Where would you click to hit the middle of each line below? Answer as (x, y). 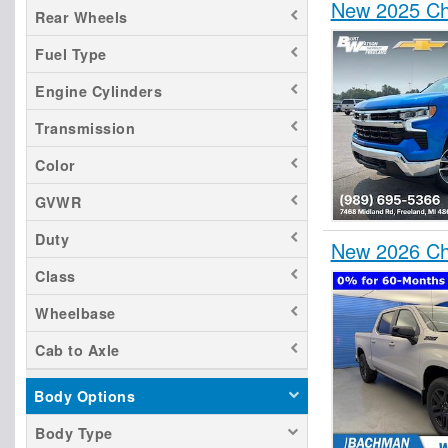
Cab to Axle (77, 350)
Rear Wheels (81, 17)
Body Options (84, 396)
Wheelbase (75, 313)
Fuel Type (71, 54)
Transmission (85, 128)
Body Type (74, 433)
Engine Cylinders (98, 91)
